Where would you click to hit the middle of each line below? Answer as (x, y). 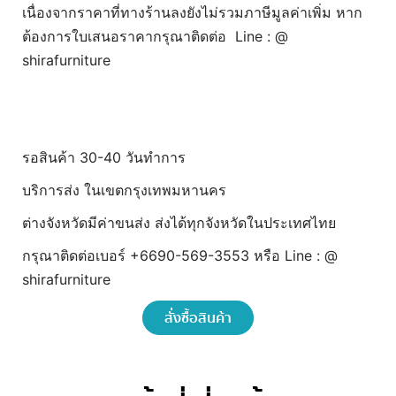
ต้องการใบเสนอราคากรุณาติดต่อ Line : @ (155, 36)
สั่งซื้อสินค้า (198, 318)
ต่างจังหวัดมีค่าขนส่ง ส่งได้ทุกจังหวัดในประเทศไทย (179, 223)
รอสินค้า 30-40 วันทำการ (104, 157)
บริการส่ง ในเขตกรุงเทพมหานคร (124, 190)
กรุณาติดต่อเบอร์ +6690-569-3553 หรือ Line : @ (180, 255)
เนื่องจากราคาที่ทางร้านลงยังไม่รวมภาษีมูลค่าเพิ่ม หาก (192, 12)
